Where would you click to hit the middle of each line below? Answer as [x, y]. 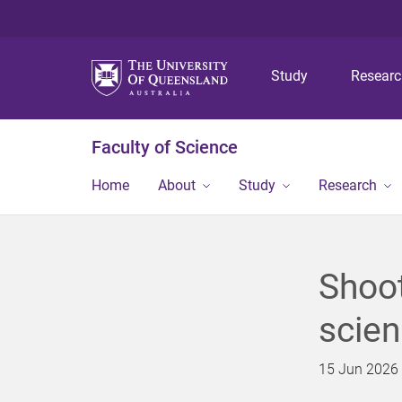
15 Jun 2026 [358, 369]
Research [348, 185]
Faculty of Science [165, 147]
